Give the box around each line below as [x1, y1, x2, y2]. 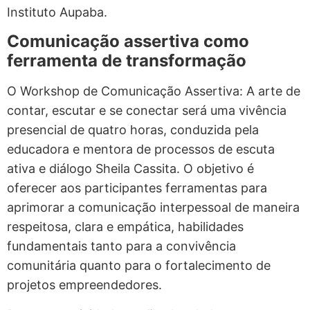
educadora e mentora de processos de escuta [7, 142, 275, 157]
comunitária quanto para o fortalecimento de [7, 258, 271, 273]
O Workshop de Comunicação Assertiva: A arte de [7, 84, 300, 99]
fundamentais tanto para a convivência [7, 239, 236, 254]
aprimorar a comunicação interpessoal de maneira [7, 200, 300, 215]
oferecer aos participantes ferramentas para [7, 181, 267, 196]
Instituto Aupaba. [7, 4, 107, 19]
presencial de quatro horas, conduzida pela [7, 122, 259, 138]
